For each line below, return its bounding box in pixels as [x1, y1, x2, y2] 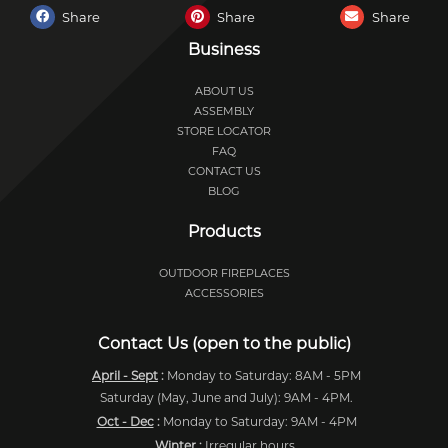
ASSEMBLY [194, 104, 254, 119]
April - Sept [92, 368, 158, 384]
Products [187, 222, 261, 242]
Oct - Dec [96, 414, 154, 430]
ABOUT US [194, 84, 254, 99]
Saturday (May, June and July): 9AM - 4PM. [100, 390, 353, 406]
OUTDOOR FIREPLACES [158, 266, 290, 281]
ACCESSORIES [184, 286, 264, 301]
